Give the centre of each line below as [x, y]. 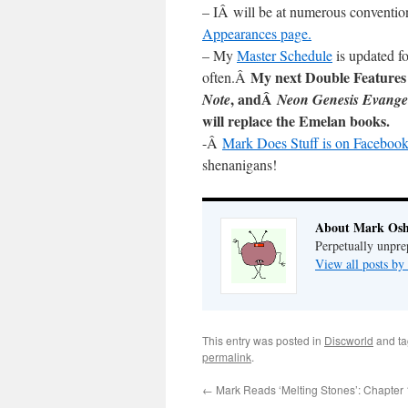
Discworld [349, 340]
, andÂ [254, 99]
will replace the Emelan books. [296, 121]
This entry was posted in [263, 340]
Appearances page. [257, 33]
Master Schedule [285, 55]
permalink [227, 357]
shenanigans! [240, 164]
